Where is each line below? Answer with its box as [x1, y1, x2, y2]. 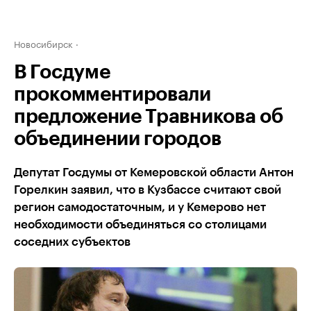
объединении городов [14, 129, 221, 149]
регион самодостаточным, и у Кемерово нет [14, 201, 266, 213]
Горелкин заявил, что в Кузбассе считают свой [14, 184, 281, 196]
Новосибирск [14, 36, 73, 50]
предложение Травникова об [14, 107, 283, 126]
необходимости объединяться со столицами [14, 219, 267, 230]
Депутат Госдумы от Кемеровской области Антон [14, 167, 294, 178]
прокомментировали [14, 85, 211, 104]
